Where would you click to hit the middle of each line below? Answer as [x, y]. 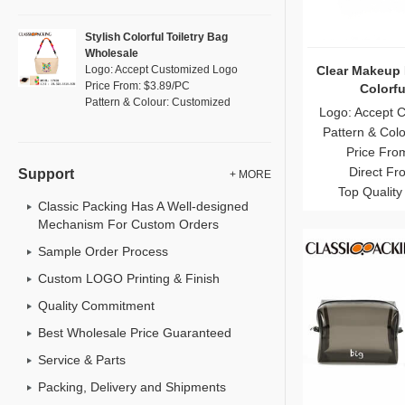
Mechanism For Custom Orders [128, 224]
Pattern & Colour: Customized [158, 102]
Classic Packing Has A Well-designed [143, 206]
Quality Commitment [96, 306]
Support [46, 174]
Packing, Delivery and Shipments [132, 387]
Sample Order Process [103, 251]
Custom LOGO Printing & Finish [129, 278]
